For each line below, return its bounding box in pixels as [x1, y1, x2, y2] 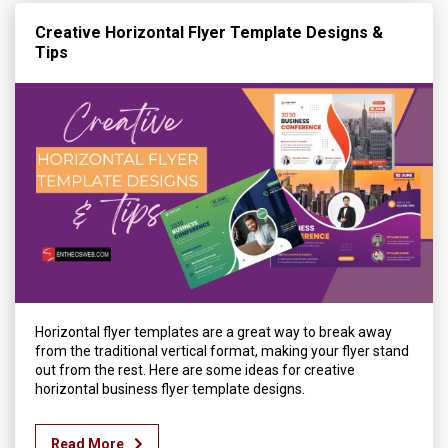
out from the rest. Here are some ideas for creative [35, 361, 355, 378]
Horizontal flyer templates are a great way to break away [35, 323, 392, 340]
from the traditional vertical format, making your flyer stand [35, 342, 409, 359]
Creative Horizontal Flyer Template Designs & [35, 23, 383, 43]
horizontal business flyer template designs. [35, 380, 305, 397]
